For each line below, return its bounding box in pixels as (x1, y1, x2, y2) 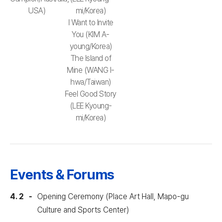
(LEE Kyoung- (69, 101, 112, 111)
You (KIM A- (72, 30, 110, 39)
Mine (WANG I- (67, 65, 114, 75)
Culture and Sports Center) (37, 205, 129, 215)
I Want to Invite (68, 18, 113, 27)
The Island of (70, 54, 111, 63)
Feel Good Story (65, 89, 116, 99)
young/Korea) (69, 42, 112, 51)
